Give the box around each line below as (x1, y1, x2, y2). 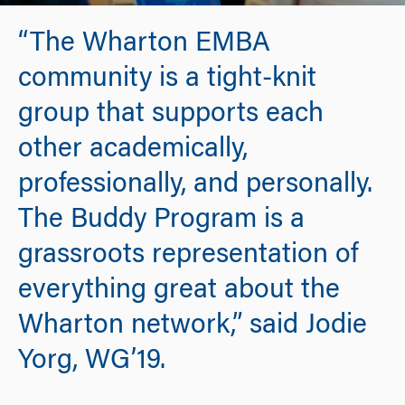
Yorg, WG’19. (18, 348, 165, 376)
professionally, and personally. (18, 172, 372, 200)
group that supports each (18, 101, 324, 129)
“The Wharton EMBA (18, 31, 270, 59)
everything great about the (18, 278, 340, 306)
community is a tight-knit (18, 66, 316, 94)
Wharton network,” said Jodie (18, 313, 367, 341)
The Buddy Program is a (18, 207, 305, 235)
